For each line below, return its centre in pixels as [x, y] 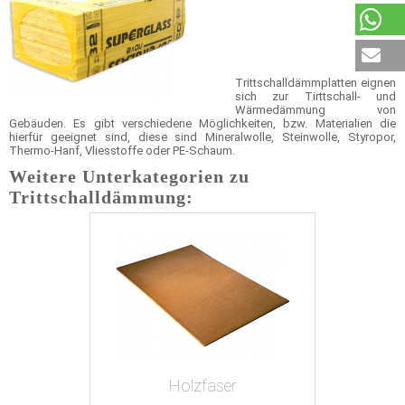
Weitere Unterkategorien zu [129, 176]
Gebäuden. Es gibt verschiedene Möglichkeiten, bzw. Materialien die [202, 123]
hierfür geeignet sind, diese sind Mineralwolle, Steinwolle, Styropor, [202, 137]
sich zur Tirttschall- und [316, 96]
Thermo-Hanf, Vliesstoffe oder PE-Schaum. [122, 151]
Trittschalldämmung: [101, 197]
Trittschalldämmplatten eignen [316, 83]
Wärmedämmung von [316, 110]
